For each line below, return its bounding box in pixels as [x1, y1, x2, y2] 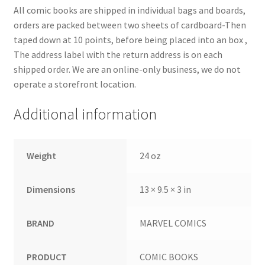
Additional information [13, 104, 157, 124]
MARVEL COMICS [140, 216, 207, 229]
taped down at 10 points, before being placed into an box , [13, 33, 247, 46]
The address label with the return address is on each [13, 48, 222, 60]
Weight [27, 149, 57, 161]
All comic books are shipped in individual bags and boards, [13, 4, 245, 16]
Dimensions [27, 183, 76, 195]
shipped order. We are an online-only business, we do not [13, 63, 241, 75]
